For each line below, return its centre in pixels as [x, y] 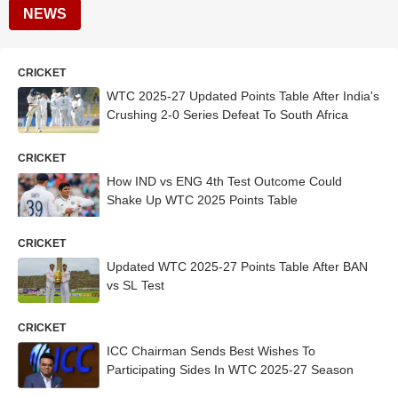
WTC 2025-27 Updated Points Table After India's [243, 96]
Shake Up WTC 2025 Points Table [202, 199]
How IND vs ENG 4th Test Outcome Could [224, 181]
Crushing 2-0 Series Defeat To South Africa [227, 115]
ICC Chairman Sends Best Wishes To [211, 351]
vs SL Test [135, 285]
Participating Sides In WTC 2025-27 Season [230, 370]
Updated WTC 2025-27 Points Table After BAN [237, 266]
